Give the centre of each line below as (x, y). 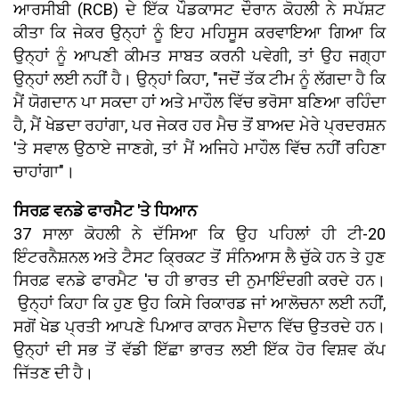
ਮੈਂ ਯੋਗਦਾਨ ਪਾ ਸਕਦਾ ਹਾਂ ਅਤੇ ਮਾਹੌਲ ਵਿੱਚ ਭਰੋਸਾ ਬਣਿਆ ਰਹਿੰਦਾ (199, 102)
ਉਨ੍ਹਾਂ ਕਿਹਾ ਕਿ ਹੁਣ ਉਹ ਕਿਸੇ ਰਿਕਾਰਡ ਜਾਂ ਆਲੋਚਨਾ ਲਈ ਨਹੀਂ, (199, 304)
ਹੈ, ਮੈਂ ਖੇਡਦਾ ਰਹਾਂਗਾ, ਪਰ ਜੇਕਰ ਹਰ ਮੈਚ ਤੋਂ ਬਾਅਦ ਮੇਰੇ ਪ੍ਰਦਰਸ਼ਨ (199, 126)
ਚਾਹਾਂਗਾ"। (44, 172)
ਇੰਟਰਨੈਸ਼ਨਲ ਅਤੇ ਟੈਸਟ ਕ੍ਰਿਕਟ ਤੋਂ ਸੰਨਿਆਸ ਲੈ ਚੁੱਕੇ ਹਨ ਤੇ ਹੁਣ (199, 257)
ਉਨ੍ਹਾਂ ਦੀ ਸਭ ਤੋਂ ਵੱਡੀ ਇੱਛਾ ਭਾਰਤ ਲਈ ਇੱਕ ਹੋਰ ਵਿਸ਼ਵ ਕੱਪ (199, 350)
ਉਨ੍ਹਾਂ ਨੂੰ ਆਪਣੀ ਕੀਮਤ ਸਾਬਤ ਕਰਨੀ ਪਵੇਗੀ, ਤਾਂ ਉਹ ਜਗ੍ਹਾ (199, 56)
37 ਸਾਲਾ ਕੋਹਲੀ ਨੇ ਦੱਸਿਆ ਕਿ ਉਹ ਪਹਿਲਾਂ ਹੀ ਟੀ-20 (199, 234)
